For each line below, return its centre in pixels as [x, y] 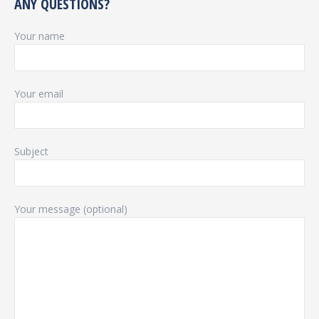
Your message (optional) [71, 209]
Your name [40, 36]
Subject [31, 151]
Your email [39, 94]
